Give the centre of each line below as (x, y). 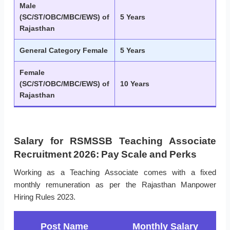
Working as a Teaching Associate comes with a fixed (115, 172)
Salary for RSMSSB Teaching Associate (115, 141)
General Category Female (64, 51)
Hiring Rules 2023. (44, 197)
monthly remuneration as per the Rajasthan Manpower (115, 185)
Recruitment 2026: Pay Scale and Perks (105, 155)
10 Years (135, 84)
